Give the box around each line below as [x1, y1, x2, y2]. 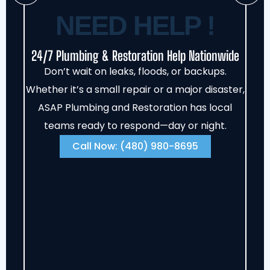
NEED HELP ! [55, 10, 215, 41]
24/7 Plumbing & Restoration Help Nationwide [31, 47, 239, 64]
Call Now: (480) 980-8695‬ [72, 139, 198, 153]
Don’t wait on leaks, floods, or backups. [43, 64, 227, 78]
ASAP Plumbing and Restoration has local [38, 100, 232, 115]
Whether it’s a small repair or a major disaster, [25, 82, 245, 96]
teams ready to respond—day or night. [43, 118, 227, 133]
